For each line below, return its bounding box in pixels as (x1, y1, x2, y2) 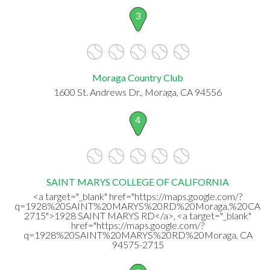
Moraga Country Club (92, 71, 183, 83)
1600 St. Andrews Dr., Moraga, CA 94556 (54, 86, 222, 98)
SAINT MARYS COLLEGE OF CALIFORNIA (46, 175, 229, 187)
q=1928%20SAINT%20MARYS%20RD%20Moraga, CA (23, 228, 253, 240)
